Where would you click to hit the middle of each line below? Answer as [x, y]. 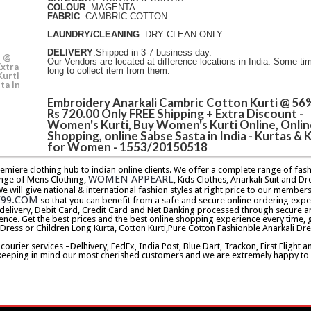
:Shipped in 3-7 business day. [152, 53]
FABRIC [63, 17]
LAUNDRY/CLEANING [93, 35]
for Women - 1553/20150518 [127, 146]
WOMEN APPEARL [131, 179]
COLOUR [66, 8]
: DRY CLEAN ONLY [181, 35]
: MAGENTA [110, 8]
